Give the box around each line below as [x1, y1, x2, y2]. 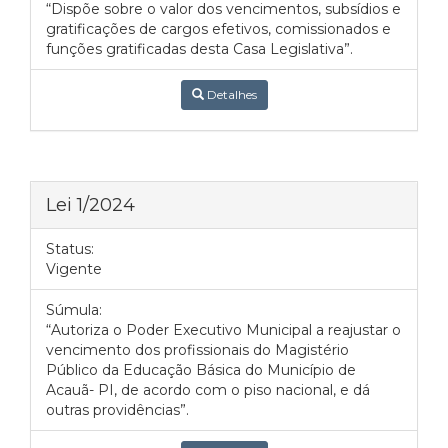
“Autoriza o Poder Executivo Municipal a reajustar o [46, 321, 401, 339]
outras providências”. [46, 401, 189, 419]
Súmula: [46, 301, 102, 319]
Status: [46, 240, 94, 258]
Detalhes [203, 87, 257, 102]
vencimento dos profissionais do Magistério [46, 341, 349, 359]
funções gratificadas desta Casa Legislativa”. [46, 40, 353, 58]
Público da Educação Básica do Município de [46, 361, 356, 379]
